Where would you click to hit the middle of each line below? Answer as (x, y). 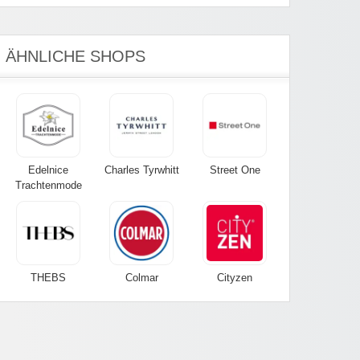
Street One (235, 170)
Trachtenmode (48, 186)
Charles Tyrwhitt (141, 170)
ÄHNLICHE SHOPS (76, 57)
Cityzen (235, 278)
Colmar (141, 278)
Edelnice (48, 170)
